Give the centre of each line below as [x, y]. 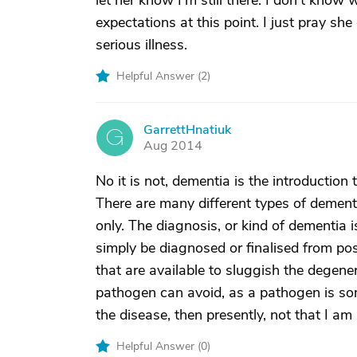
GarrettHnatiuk [187, 130]
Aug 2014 [173, 146]
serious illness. [141, 45]
